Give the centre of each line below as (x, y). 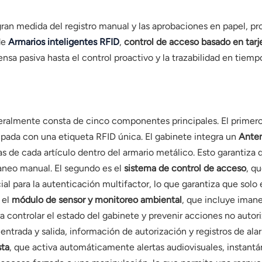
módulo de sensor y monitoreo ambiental (96, 200)
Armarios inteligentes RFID (63, 42)
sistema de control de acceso (185, 168)
